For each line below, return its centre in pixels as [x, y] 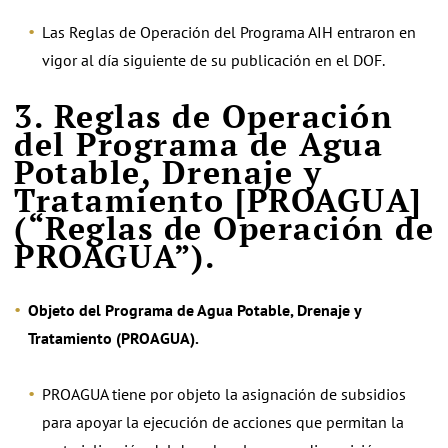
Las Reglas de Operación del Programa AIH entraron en [229, 31]
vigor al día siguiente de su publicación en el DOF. [213, 59]
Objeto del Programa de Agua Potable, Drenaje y [194, 310]
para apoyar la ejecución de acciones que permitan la [223, 422]
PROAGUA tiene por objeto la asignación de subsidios [224, 394]
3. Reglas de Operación [203, 115]
